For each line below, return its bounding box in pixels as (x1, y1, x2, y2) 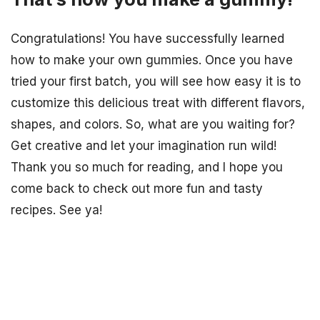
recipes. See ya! (11, 203, 102, 218)
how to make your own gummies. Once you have (11, 53, 293, 68)
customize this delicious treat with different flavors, (11, 96, 305, 111)
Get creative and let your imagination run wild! (11, 139, 276, 154)
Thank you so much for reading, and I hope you (11, 160, 283, 175)
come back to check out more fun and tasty (11, 181, 263, 196)
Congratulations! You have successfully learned (11, 31, 284, 46)
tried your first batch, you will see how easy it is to (11, 74, 301, 89)
